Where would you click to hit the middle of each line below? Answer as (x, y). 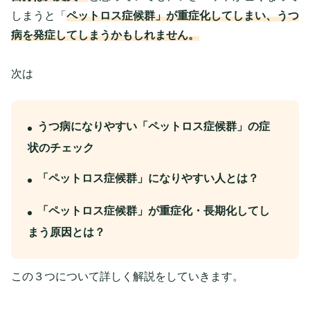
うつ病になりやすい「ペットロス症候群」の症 (154, 126)
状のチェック (61, 147)
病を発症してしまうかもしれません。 (105, 35)
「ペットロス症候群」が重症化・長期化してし (154, 210)
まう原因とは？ (66, 232)
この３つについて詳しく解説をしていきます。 (127, 276)
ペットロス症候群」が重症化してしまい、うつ (183, 15)
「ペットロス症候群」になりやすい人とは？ (148, 178)
